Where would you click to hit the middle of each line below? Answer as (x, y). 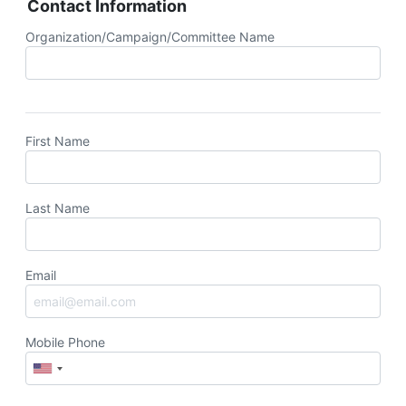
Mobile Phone (65, 342)
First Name (58, 141)
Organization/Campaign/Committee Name (150, 37)
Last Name (58, 208)
